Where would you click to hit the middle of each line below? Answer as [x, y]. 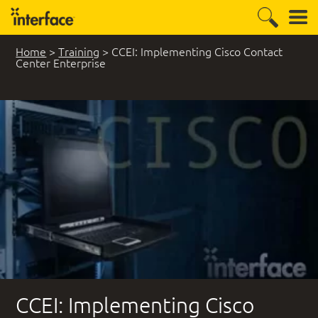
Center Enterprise [61, 62]
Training [79, 51]
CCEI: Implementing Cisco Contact [197, 51]
